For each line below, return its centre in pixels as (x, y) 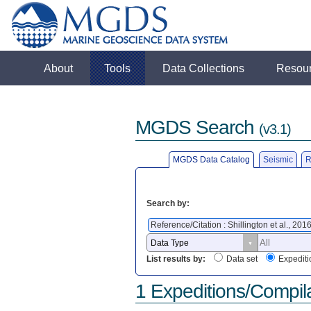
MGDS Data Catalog (212, 159)
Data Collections (204, 68)
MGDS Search (197, 128)
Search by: (168, 203)
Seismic (278, 159)
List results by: (176, 259)
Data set (242, 259)
